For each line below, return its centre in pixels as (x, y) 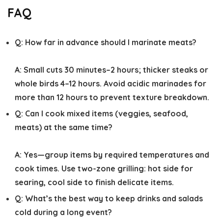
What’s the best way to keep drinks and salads (113, 198)
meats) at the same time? (64, 127)
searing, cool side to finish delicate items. (94, 182)
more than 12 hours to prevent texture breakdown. (112, 97)
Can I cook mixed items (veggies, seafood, (106, 113)
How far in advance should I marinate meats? (110, 42)
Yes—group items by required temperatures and (115, 155)
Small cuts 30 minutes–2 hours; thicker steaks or (115, 70)
